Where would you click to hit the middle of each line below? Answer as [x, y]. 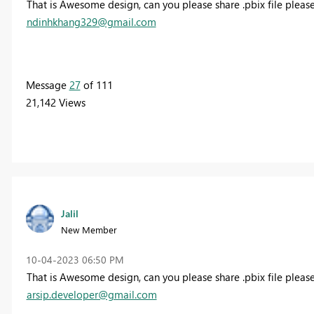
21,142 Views [55, 103]
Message [47, 85]
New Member [89, 229]
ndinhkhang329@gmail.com [91, 22]
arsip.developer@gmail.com [91, 294]
